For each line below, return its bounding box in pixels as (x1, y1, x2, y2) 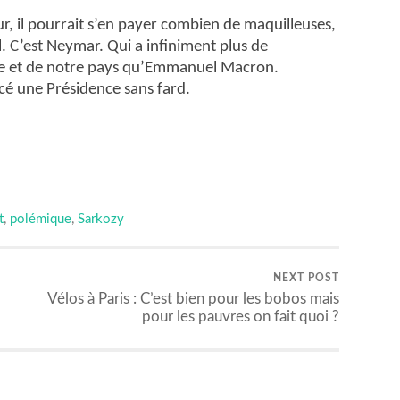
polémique (10, 212, 71, 227)
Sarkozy (78, 212, 124, 227)
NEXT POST (273, 272, 339, 284)
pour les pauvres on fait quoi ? (142, 309, 339, 325)
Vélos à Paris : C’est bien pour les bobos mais (47, 291, 339, 307)
